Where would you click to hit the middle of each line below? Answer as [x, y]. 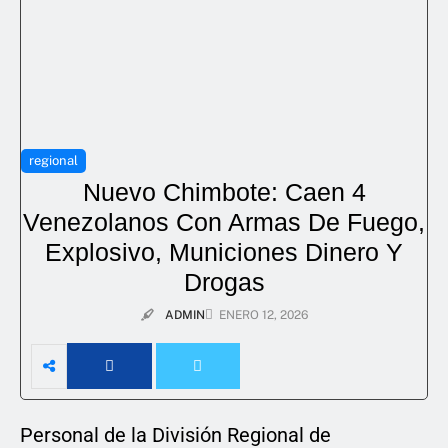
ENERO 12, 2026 [263, 315]
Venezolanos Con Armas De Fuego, [224, 222]
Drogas [224, 282]
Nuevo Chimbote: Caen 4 [224, 192]
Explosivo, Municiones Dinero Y [224, 252]
